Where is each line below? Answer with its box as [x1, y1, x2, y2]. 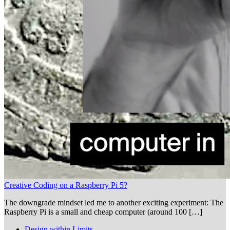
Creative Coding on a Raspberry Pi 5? [4, 180, 127, 189]
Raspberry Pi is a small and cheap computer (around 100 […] [4, 207, 202, 216]
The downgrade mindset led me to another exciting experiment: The [4, 198, 223, 207]
